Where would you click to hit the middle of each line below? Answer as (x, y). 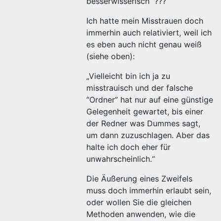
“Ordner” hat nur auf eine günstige (150, 100)
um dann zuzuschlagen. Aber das (148, 135)
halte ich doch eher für (129, 147)
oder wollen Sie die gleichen (139, 202)
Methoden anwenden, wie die (141, 214)
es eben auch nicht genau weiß (144, 44)
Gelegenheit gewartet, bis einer (145, 111)
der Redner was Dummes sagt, (143, 123)
